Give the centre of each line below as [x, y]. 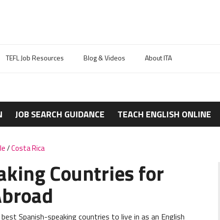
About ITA [158, 58]
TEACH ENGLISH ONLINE [165, 114]
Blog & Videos [104, 58]
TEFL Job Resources [35, 58]
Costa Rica [28, 148]
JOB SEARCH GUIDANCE [60, 114]
